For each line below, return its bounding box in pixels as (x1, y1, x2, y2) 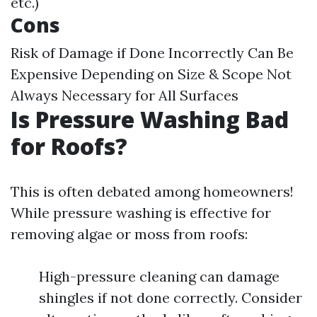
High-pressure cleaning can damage (39, 267, 279, 285)
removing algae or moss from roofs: (11, 225, 248, 243)
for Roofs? (11, 131, 127, 161)
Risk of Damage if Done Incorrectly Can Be (11, 44, 294, 62)
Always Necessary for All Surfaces (11, 86, 238, 104)
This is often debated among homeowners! (11, 183, 294, 200)
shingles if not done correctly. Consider (39, 289, 302, 306)
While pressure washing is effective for (11, 204, 271, 221)
